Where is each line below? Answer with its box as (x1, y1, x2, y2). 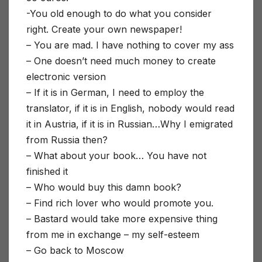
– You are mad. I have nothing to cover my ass (26, 39, 234, 51)
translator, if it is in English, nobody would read (26, 102, 235, 115)
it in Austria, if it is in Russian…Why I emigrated (26, 118, 233, 130)
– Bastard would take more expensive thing (26, 213, 218, 225)
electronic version (26, 71, 106, 83)
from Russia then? (26, 134, 108, 146)
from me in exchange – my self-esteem (26, 229, 199, 241)
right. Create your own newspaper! (26, 23, 182, 36)
